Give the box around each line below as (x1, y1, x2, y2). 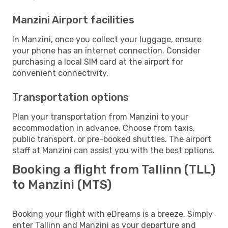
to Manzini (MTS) (12, 177, 111, 192)
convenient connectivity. (12, 68, 108, 78)
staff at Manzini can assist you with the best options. (12, 145, 215, 155)
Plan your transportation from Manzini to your (12, 111, 188, 122)
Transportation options (12, 91, 129, 103)
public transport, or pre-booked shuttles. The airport (12, 134, 211, 144)
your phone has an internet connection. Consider (12, 45, 201, 55)
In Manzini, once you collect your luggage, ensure (12, 34, 202, 44)
